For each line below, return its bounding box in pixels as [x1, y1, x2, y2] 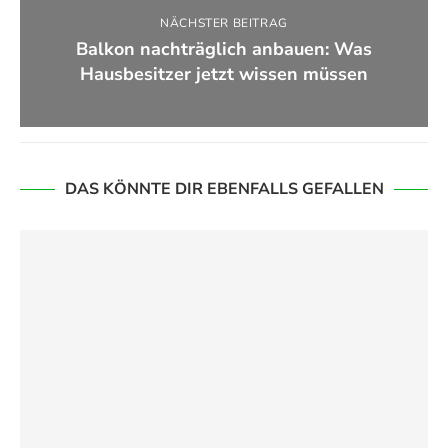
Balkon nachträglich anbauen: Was [76, 37, 372, 61]
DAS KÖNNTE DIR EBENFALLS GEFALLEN [64, 178, 384, 200]
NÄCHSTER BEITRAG [160, 15, 288, 31]
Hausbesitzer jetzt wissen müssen [80, 62, 368, 86]
